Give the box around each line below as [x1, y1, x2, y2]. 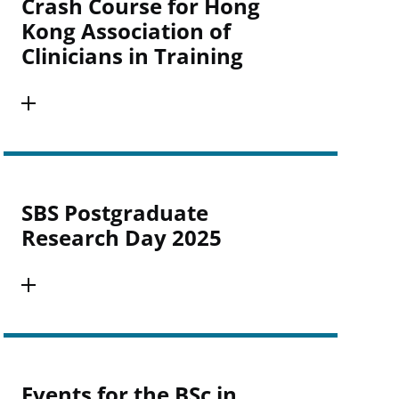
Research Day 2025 [20, 223, 222, 252]
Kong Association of [20, 16, 231, 45]
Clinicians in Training [20, 41, 243, 70]
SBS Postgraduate [20, 198, 208, 227]
